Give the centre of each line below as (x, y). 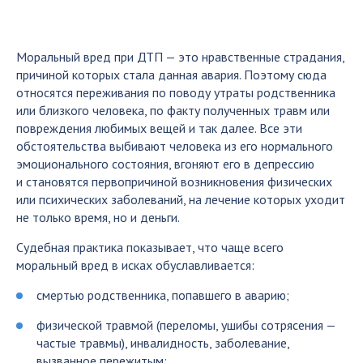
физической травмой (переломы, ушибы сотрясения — (186, 325)
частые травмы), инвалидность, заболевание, (163, 343)
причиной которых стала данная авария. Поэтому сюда (171, 75)
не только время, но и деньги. (98, 217)
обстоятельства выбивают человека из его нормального (175, 146)
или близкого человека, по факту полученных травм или (173, 110)
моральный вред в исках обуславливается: (135, 265)
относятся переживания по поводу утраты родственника (176, 92)
